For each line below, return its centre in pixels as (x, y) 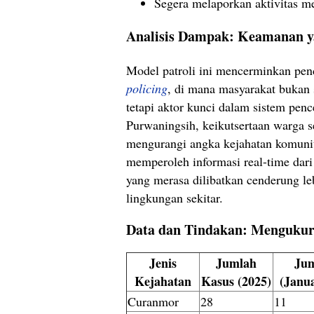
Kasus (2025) (236, 281)
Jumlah (236, 262)
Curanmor (153, 301)
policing (147, 88)
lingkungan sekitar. (175, 198)
